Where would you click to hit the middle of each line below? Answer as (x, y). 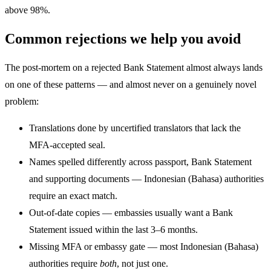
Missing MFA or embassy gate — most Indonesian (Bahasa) (144, 247)
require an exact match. (73, 196)
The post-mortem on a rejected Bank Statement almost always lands (134, 68)
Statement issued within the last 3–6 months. (113, 230)
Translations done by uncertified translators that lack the (135, 128)
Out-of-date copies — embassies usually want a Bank (131, 213)
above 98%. (28, 10)
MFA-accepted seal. (67, 145)
